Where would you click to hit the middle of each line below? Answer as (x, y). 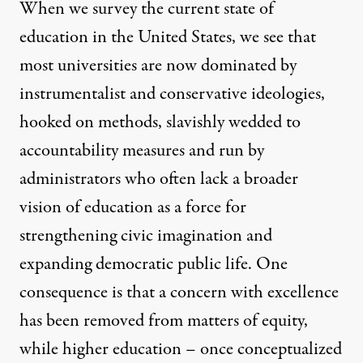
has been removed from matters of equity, (164, 321)
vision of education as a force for (133, 208)
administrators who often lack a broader (159, 179)
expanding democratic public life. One (154, 265)
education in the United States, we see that (168, 38)
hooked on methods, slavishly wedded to (160, 123)
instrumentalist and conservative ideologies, (172, 94)
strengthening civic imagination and (146, 236)
